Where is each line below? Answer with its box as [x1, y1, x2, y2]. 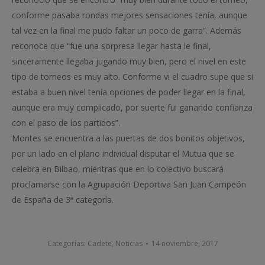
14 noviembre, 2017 [151, 238, 218, 248]
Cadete [87, 238, 112, 248]
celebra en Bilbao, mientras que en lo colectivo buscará [12, 163, 224, 174]
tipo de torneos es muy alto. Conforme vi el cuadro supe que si [12, 70, 253, 82]
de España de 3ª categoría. [12, 193, 114, 205]
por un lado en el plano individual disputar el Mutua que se [12, 147, 234, 159]
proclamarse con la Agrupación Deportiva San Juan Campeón [12, 178, 246, 190]
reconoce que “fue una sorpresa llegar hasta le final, [12, 40, 211, 51]
